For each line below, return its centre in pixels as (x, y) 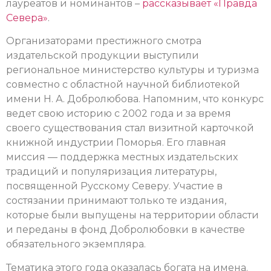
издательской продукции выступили (103, 56)
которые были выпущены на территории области (132, 215)
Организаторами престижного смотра (104, 41)
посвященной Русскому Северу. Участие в (114, 186)
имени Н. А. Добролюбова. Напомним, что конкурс (135, 99)
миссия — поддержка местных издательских (122, 157)
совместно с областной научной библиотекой (123, 85)
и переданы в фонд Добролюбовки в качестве (126, 230)
